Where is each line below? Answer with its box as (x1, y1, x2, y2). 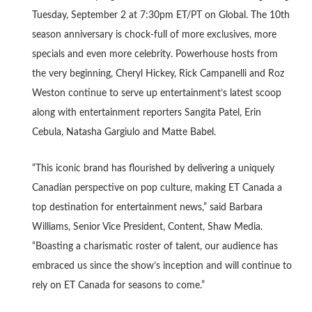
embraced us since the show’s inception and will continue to (31, 260, 292, 271)
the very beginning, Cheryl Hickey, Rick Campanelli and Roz (31, 68, 284, 79)
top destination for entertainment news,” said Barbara (31, 202, 263, 212)
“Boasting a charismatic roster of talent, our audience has (31, 241, 278, 251)
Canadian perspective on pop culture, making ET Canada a (31, 182, 282, 193)
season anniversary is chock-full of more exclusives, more (31, 29, 276, 40)
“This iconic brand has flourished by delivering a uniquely (31, 163, 274, 173)
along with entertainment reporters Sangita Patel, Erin (31, 107, 261, 118)
